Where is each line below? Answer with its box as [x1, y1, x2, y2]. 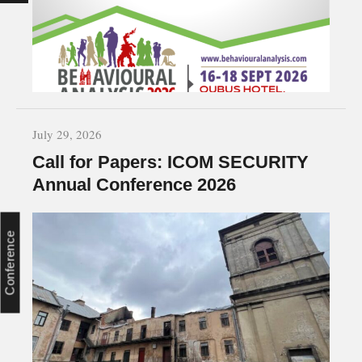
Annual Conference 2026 [32, 175, 236, 196]
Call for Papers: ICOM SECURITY [32, 152, 309, 173]
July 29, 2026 [32, 126, 102, 143]
